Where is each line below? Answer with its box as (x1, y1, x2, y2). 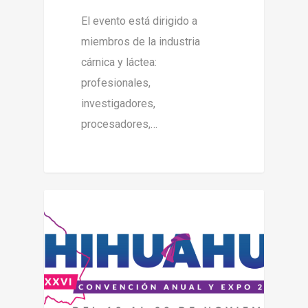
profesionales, (81, 76, 151, 90)
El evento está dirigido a (81, 14, 198, 28)
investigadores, (81, 97, 156, 111)
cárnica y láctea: (81, 56, 157, 69)
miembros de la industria (81, 35, 201, 49)
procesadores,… (81, 118, 158, 131)
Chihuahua (66, 206, 113, 217)
